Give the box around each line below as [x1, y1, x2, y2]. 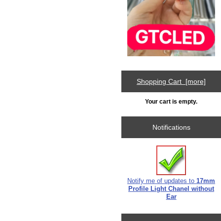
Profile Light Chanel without [128, 185, 215, 193]
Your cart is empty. [145, 98, 198, 105]
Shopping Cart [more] [137, 77, 206, 85]
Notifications [152, 123, 190, 131]
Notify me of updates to [127, 177, 197, 185]
